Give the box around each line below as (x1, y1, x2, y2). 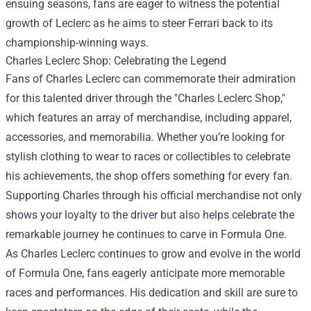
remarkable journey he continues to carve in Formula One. (6, 228, 287, 241)
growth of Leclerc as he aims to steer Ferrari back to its (6, 17, 273, 30)
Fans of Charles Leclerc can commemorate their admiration (6, 72, 296, 85)
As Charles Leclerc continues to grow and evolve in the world (6, 247, 301, 260)
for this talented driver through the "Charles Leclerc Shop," (6, 92, 285, 105)
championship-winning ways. (6, 36, 149, 49)
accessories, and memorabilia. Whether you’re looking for (6, 131, 285, 144)
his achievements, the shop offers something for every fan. (6, 169, 292, 183)
